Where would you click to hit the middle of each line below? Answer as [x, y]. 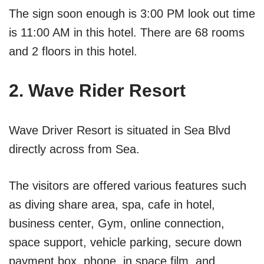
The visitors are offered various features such [128, 186]
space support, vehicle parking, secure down [125, 242]
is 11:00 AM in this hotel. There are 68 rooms [127, 33]
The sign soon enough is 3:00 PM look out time [132, 14]
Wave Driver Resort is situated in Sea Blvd [120, 131]
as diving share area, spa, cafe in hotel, [112, 205]
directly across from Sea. [74, 149]
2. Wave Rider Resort [97, 91]
